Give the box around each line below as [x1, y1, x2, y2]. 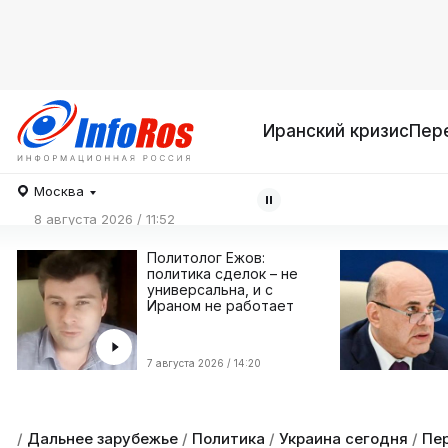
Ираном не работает [147, 297, 294, 314]
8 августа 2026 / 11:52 [34, 210, 175, 227]
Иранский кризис [263, 121, 409, 141]
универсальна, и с [147, 281, 273, 298]
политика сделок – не [147, 265, 298, 282]
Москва [34, 183, 84, 199]
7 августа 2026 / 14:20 [147, 357, 261, 369]
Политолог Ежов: [147, 249, 265, 266]
